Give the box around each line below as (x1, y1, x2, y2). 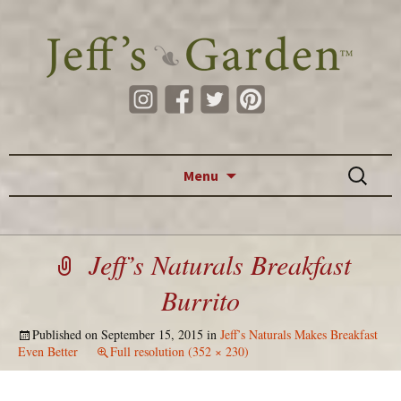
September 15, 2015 (101, 326, 203, 343)
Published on (32, 326, 101, 343)
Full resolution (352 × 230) (110, 343, 249, 360)
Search (344, 157, 381, 175)
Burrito (161, 282, 240, 318)
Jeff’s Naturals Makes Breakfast (220, 326, 378, 343)
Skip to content (235, 156, 320, 174)
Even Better (18, 343, 78, 360)
